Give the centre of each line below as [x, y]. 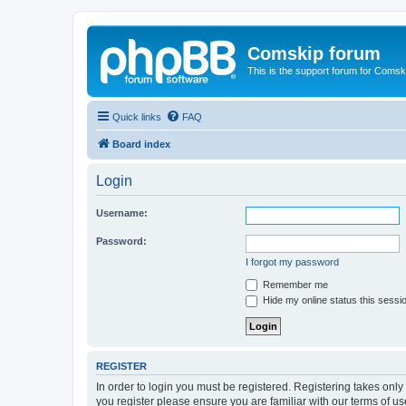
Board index [141, 144]
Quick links [137, 116]
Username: [122, 213]
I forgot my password [292, 261]
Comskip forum [314, 53]
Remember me [294, 284]
